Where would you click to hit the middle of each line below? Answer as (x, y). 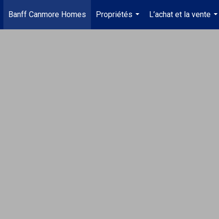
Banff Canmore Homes (47, 14)
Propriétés (114, 14)
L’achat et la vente (180, 14)
